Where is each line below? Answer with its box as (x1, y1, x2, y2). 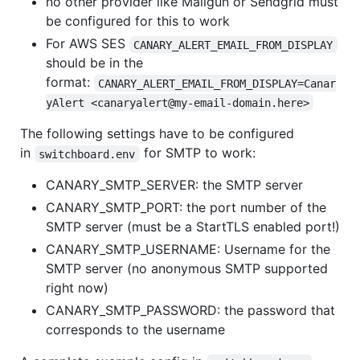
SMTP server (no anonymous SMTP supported (46, 260, 328, 277)
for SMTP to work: (139, 145, 256, 162)
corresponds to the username (46, 321, 225, 338)
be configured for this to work (46, 13, 230, 30)
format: (46, 74, 94, 91)
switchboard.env (39, 147, 136, 161)
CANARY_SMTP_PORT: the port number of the (46, 199, 326, 216)
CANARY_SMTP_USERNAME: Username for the (46, 241, 330, 258)
